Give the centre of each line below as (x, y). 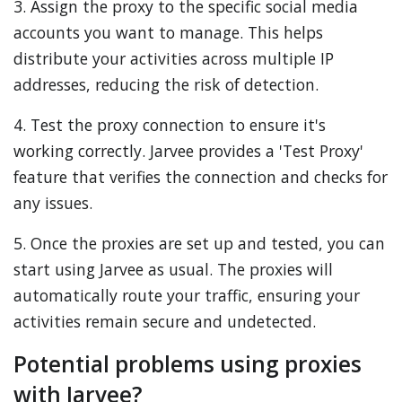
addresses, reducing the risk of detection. (166, 84)
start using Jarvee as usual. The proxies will (173, 269)
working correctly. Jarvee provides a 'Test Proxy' (188, 151)
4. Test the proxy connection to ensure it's (170, 125)
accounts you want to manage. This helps (168, 32)
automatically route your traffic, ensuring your (187, 295)
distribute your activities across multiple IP (174, 58)
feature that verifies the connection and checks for (201, 177)
